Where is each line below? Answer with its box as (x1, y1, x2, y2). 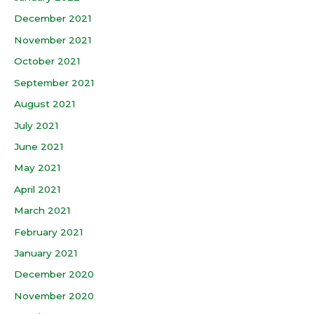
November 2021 (14, 34, 92, 46)
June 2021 (14, 140, 64, 152)
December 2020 (14, 268, 94, 280)
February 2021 (14, 226, 83, 238)
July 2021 (14, 119, 59, 131)
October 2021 (14, 55, 81, 67)
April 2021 (14, 183, 61, 195)
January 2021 (14, 247, 78, 259)
